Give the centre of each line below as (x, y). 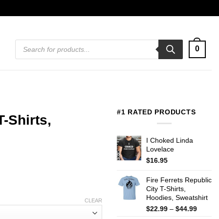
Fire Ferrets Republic (179, 180)
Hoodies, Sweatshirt (177, 197)
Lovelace (160, 149)
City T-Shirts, (166, 188)
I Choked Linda (170, 140)
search (25, 48)
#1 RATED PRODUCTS (156, 112)
